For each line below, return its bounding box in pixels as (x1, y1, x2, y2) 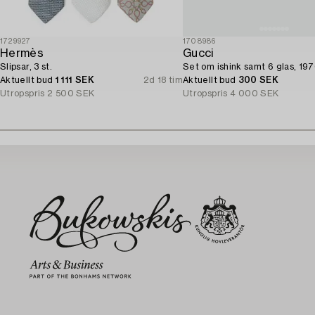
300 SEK (238, 75, 279, 84)
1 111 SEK (55, 75, 94, 84)
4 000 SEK (230, 89, 279, 98)
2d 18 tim (143, 75, 183, 84)
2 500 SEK (47, 89, 95, 98)
